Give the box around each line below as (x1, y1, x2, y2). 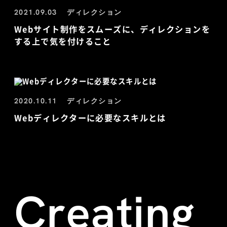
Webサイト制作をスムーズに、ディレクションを (14, 23, 211, 35)
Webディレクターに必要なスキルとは (14, 111, 166, 124)
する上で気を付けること (14, 35, 111, 48)
